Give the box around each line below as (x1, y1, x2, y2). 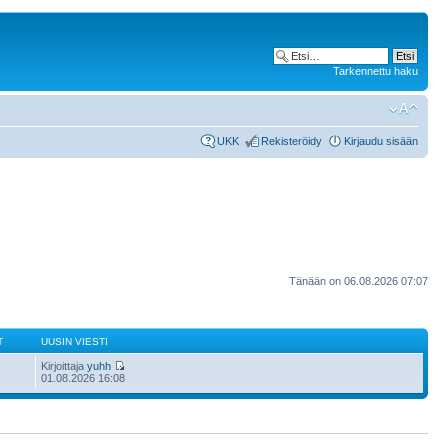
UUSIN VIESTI (41, 336, 109, 347)
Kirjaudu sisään (344, 134, 418, 147)
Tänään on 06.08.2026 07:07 (289, 274, 428, 287)
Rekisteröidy (261, 134, 322, 147)
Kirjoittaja (41, 360, 88, 372)
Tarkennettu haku (333, 65, 418, 77)
